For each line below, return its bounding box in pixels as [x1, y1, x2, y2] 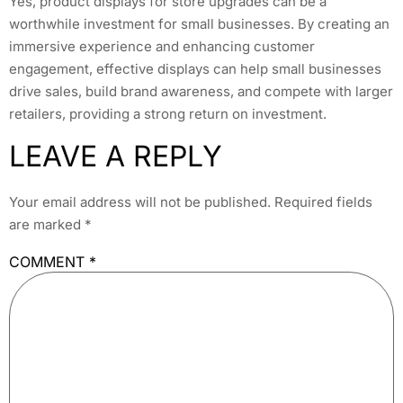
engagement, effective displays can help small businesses [9, 59, 381, 77]
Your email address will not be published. [9, 193, 271, 211]
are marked [9, 216, 85, 234]
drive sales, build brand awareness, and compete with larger [9, 82, 393, 100]
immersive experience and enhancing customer [9, 37, 315, 55]
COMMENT [9, 252, 89, 271]
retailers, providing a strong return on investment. [9, 104, 327, 122]
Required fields [274, 193, 372, 211]
